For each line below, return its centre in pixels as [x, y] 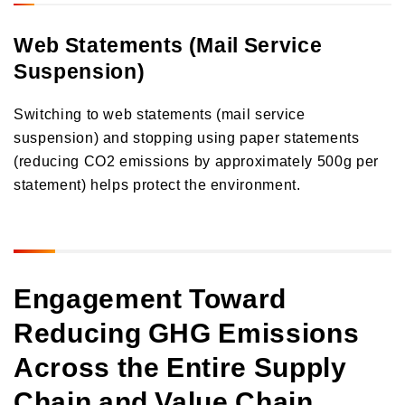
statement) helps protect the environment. [157, 183]
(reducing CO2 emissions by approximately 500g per [196, 160]
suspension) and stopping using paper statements [187, 136]
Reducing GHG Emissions [187, 331]
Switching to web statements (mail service [160, 113]
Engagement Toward [151, 297]
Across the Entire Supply [180, 365]
